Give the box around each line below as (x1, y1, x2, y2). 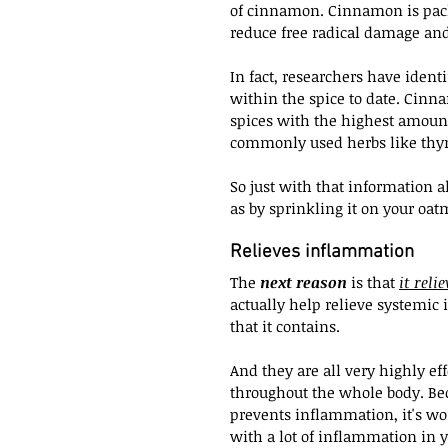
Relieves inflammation (230, 240, 414, 264)
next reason (260, 271, 347, 292)
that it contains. (230, 315, 340, 336)
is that (347, 271, 399, 292)
